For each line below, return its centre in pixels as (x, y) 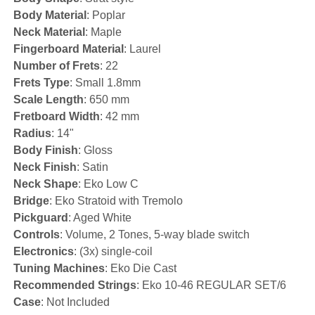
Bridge (31, 201)
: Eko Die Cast (141, 268)
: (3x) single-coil (113, 251)
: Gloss (95, 150)
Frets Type (41, 83)
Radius (32, 133)
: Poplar (106, 15)
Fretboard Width (57, 116)
